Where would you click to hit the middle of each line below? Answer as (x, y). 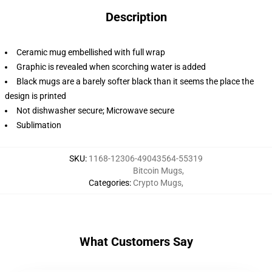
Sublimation (39, 125)
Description (136, 17)
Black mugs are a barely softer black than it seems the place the (135, 81)
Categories (109, 183)
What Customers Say (136, 242)
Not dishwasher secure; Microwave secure (95, 110)
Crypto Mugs (157, 183)
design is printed (36, 96)
